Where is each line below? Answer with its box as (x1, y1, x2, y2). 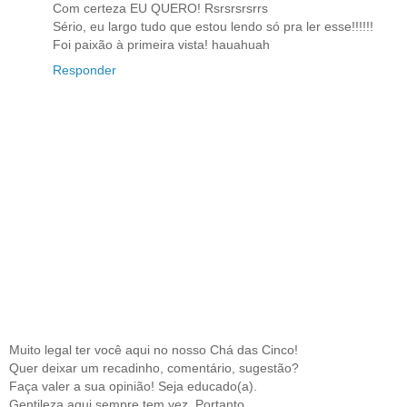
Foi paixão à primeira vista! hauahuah (53, 36, 270, 52)
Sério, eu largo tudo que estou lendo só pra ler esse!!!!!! (53, 18, 373, 34)
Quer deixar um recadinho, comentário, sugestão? (9, 360, 299, 375)
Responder (53, 62, 116, 77)
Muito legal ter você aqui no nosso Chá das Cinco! (9, 342, 298, 357)
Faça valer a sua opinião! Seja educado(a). (9, 378, 257, 393)
